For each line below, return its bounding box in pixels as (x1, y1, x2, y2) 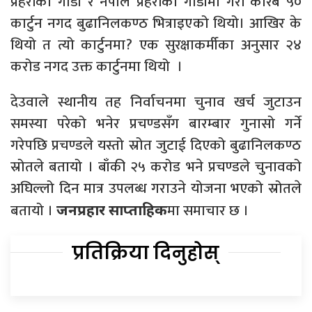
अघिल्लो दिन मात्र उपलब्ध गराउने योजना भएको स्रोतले (10, 176, 302, 201)
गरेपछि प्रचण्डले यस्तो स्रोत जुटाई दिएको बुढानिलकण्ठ (10, 133, 302, 158)
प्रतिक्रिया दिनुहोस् (72, 240, 219, 266)
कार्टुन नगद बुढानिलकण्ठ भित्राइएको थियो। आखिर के (10, 11, 302, 36)
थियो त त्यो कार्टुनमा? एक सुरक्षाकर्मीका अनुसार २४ (10, 33, 302, 58)
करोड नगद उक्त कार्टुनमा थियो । (10, 54, 182, 79)
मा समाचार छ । (167, 198, 249, 224)
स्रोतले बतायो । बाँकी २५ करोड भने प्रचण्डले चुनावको (10, 155, 302, 180)
